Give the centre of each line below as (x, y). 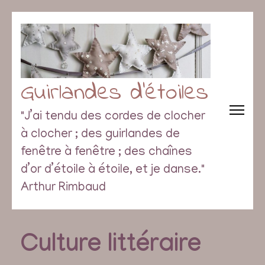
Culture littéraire (111, 247)
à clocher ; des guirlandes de (100, 135)
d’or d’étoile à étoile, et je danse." (113, 171)
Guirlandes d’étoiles (114, 93)
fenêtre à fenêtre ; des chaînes (106, 153)
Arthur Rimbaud (63, 189)
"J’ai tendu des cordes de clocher (113, 118)
